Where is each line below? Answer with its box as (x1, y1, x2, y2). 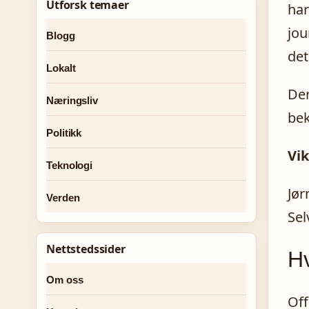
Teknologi (46, 159, 93, 171)
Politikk (46, 127, 82, 139)
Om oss (46, 274, 83, 286)
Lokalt (46, 62, 76, 74)
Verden (46, 192, 80, 203)
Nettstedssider (46, 241, 126, 257)
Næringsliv (46, 94, 98, 106)
